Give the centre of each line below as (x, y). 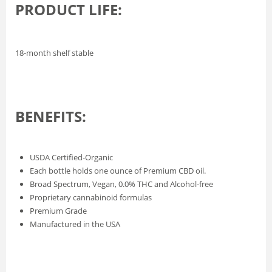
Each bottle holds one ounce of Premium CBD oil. (118, 171)
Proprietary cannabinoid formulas (91, 198)
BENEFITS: (51, 117)
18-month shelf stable (54, 53)
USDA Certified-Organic (71, 158)
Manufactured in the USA (75, 224)
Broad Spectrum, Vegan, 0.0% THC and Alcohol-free (121, 184)
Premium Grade (58, 211)
